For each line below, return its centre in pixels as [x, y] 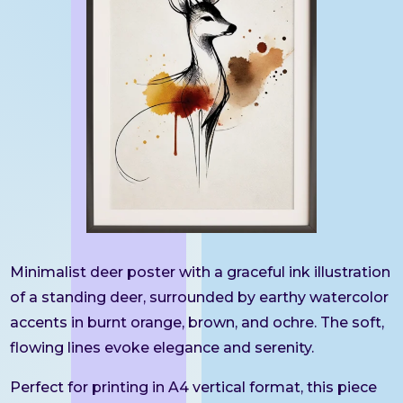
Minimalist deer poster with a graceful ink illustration [201, 272]
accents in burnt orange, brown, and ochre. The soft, [197, 322]
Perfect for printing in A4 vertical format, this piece [194, 387]
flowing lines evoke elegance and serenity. [162, 347]
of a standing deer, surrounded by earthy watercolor [200, 297]
